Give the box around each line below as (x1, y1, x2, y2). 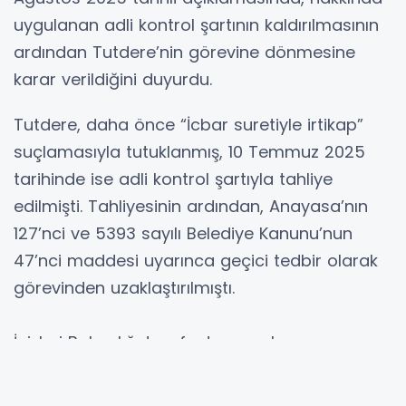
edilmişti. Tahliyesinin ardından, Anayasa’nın (14, 194, 368, 217)
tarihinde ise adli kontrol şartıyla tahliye (14, 167, 333, 190)
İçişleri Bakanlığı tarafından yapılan (14, 330, 295, 353)
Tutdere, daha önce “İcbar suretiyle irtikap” (14, 112, 363, 136)
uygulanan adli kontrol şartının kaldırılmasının (14, 13, 379, 36)
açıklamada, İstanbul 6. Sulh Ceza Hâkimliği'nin (14, 357, 391, 381)
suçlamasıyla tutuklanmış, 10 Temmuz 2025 (14, 140, 365, 163)
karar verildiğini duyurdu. (14, 67, 212, 91)
